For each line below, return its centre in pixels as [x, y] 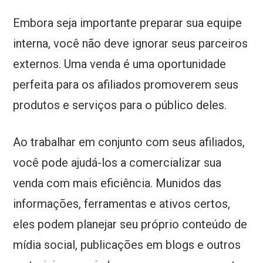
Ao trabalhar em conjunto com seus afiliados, [129, 142]
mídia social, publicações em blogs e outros [127, 245]
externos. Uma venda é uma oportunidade [120, 64]
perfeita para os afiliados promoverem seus [126, 85]
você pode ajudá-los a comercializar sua [117, 163]
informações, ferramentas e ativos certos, [122, 204]
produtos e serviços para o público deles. [122, 105]
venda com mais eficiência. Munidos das [117, 183]
